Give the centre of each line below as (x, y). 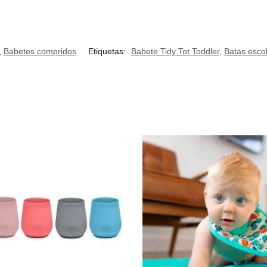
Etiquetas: (108, 51)
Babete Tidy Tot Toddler (175, 51)
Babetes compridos (40, 51)
